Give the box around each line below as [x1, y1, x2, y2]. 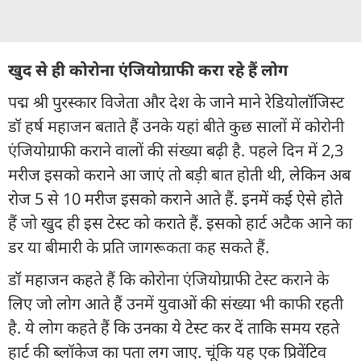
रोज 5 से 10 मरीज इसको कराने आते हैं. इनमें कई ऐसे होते [8, 187, 342, 210]
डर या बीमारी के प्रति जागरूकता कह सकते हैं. [8, 235, 273, 258]
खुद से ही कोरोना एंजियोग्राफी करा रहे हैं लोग [8, 58, 288, 81]
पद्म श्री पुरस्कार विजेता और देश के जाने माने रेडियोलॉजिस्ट [8, 90, 344, 113]
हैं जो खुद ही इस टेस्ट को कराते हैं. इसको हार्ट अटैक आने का [8, 211, 352, 234]
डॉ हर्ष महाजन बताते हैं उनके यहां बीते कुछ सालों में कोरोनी [8, 114, 344, 137]
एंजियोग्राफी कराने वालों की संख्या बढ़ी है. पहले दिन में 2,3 [8, 139, 343, 161]
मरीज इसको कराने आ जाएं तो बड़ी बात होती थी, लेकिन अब [8, 163, 351, 185]
